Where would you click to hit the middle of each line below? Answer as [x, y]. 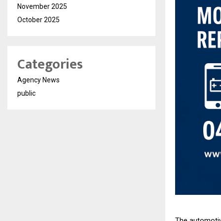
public [26, 93]
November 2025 [42, 6]
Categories [50, 64]
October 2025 [38, 19]
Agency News [38, 80]
